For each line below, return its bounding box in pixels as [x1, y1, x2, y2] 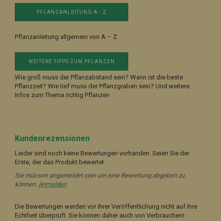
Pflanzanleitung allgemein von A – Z [15, 33, 117, 40]
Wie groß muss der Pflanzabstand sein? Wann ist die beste [15, 73, 183, 81]
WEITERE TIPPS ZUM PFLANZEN [28, 59, 115, 64]
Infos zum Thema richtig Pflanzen [15, 91, 110, 99]
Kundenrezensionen [15, 133, 90, 143]
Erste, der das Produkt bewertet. [15, 158, 106, 166]
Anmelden [38, 180, 67, 188]
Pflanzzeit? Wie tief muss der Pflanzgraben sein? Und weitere [15, 82, 189, 90]
